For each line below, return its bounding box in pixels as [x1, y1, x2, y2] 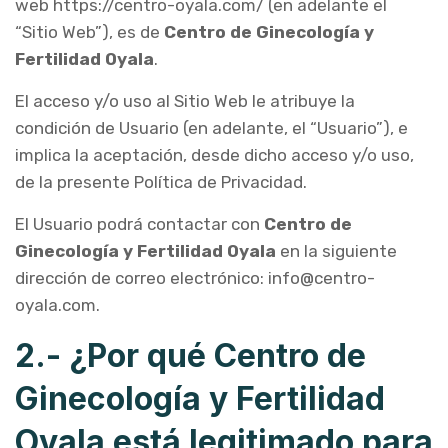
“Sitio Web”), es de [15, 22, 164, 42]
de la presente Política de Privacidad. [15, 172, 307, 192]
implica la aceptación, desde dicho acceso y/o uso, [15, 145, 414, 165]
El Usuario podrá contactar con [15, 214, 264, 234]
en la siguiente [276, 241, 397, 261]
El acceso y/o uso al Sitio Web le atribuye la [15, 91, 355, 111]
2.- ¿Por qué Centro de [15, 336, 366, 375]
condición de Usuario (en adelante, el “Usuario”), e [15, 118, 408, 138]
